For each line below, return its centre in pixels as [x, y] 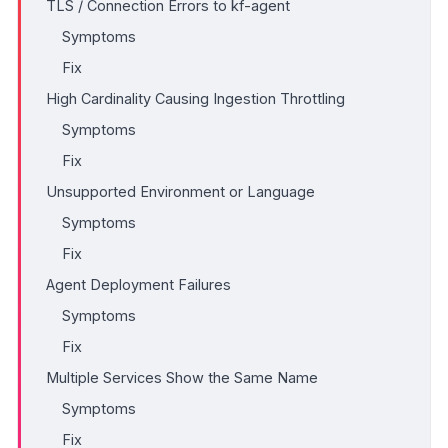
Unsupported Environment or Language [180, 191]
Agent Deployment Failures [138, 284]
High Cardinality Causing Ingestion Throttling [195, 98]
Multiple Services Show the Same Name [182, 377]
